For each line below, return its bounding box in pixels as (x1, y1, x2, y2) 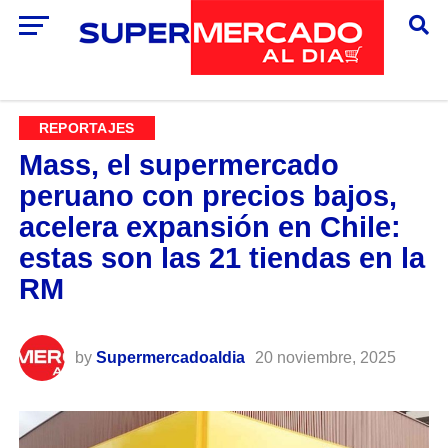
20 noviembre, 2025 (254, 349, 396, 367)
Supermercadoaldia (95, 349, 245, 367)
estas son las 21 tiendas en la (18, 242, 425, 275)
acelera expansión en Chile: (18, 211, 401, 244)
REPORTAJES (38, 120, 135, 137)
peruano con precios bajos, (18, 180, 397, 213)
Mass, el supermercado (18, 149, 339, 182)
